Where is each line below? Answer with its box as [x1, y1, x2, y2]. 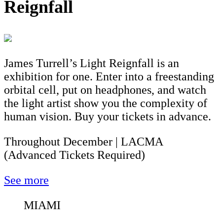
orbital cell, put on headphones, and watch [4, 83, 206, 97]
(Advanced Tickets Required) [4, 148, 145, 162]
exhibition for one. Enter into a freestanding [4, 70, 214, 83]
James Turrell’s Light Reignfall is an [4, 57, 179, 70]
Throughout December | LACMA [4, 135, 163, 148]
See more [4, 174, 49, 187]
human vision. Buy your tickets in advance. [4, 110, 211, 123]
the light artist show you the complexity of [4, 97, 207, 110]
